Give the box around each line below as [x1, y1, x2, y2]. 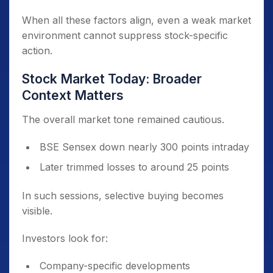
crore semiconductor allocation [31, 41, 176, 54]
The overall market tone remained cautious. [22, 113, 224, 126]
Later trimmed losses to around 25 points [40, 161, 229, 174]
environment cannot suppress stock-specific [22, 29, 228, 42]
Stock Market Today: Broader [22, 71, 202, 87]
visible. [22, 205, 52, 218]
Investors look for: [22, 232, 108, 245]
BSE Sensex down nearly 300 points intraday [40, 141, 249, 154]
